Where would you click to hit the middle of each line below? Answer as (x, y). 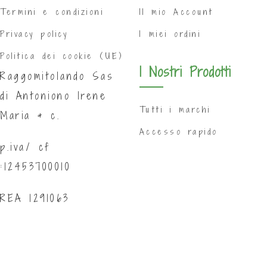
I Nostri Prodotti (185, 72)
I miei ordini (170, 34)
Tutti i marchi (175, 109)
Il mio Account (176, 12)
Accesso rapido (178, 131)
